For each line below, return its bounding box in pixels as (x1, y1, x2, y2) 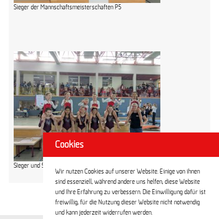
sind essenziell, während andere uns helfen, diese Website (55, 178, 200, 186)
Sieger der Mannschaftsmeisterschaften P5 (13, 4, 122, 11)
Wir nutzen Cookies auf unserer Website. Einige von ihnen (55, 168, 200, 175)
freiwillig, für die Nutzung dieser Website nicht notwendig (55, 199, 200, 206)
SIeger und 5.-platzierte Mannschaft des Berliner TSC (13, 162, 146, 169)
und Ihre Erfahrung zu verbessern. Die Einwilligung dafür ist (55, 189, 206, 196)
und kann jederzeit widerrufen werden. (55, 209, 153, 217)
